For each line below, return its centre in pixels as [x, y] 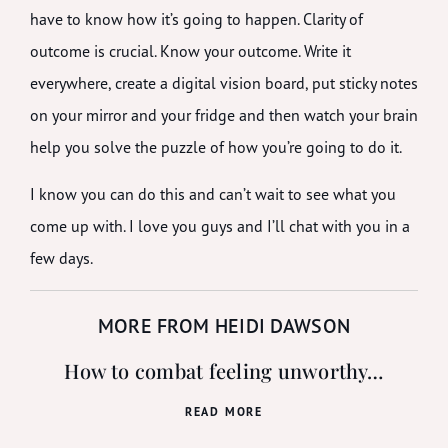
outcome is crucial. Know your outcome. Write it [190, 51]
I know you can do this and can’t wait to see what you [213, 193]
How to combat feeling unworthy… [224, 371]
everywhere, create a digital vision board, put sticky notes [224, 83]
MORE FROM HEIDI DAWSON [224, 326]
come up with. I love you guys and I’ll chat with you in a [220, 225]
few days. [61, 257]
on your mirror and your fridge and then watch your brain [224, 115]
